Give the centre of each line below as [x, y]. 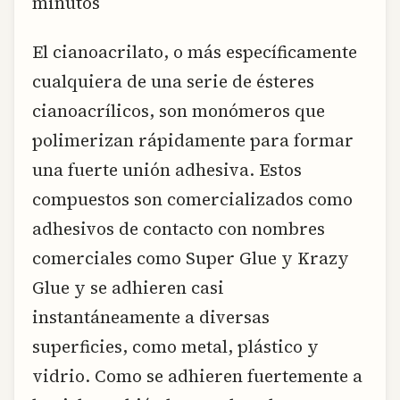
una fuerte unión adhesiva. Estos [167, 170]
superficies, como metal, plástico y [175, 347]
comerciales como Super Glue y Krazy [191, 258]
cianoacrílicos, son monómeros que [179, 111]
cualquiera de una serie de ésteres [173, 82]
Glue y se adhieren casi [128, 288]
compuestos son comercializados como [192, 200]
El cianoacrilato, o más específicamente [195, 52]
